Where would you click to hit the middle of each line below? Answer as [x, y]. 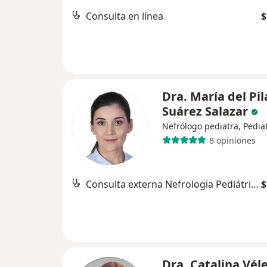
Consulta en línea [125, 16]
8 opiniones [232, 140]
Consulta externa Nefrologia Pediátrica [255, 184]
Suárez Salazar [205, 111]
